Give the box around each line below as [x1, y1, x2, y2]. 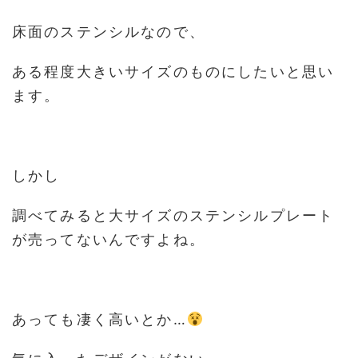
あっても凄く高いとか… [12, 311, 187, 328]
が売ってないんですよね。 [12, 231, 205, 248]
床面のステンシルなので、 [12, 23, 205, 40]
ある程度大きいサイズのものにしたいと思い [12, 63, 335, 80]
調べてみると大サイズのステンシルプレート [12, 207, 335, 224]
